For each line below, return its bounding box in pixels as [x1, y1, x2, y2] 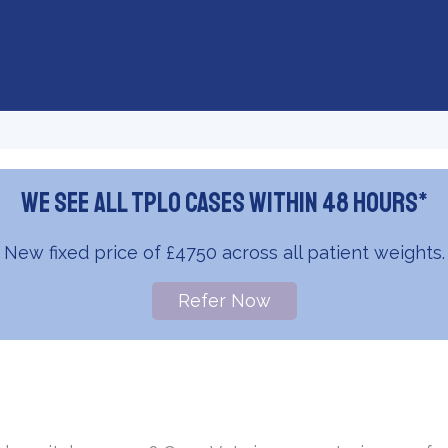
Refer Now [177, 290, 271, 312]
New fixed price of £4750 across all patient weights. [3, 242, 445, 264]
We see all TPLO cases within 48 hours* [20, 185, 428, 221]
